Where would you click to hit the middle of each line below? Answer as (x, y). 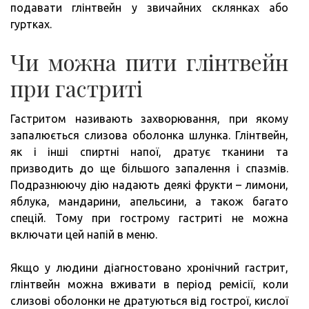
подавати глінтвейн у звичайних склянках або (149, 8)
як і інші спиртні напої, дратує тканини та (149, 152)
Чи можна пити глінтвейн (149, 62)
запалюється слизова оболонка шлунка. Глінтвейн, (149, 136)
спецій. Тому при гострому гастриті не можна (149, 218)
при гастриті (77, 88)
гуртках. (31, 24)
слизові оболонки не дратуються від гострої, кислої (149, 301)
